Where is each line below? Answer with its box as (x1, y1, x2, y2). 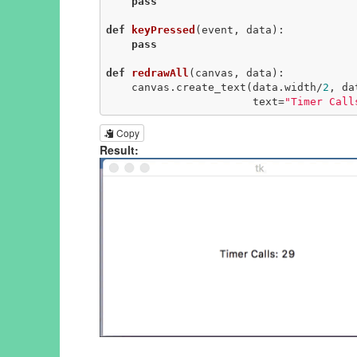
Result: (100, 142, 139, 159)
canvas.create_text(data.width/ (131, 81, 323, 94)
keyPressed (131, 24, 195, 37)
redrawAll (131, 67, 189, 80)
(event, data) (194, 24, 278, 37)
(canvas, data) (188, 67, 278, 80)
